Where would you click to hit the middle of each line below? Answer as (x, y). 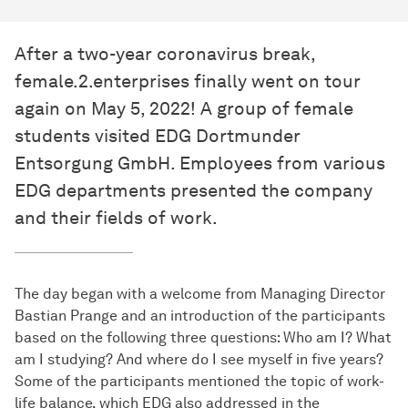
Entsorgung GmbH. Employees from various (200, 163)
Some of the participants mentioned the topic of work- (199, 382)
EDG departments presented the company (194, 191)
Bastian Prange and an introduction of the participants (200, 316)
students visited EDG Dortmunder (158, 136)
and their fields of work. (116, 218)
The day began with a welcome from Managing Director (200, 294)
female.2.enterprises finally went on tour (188, 82)
